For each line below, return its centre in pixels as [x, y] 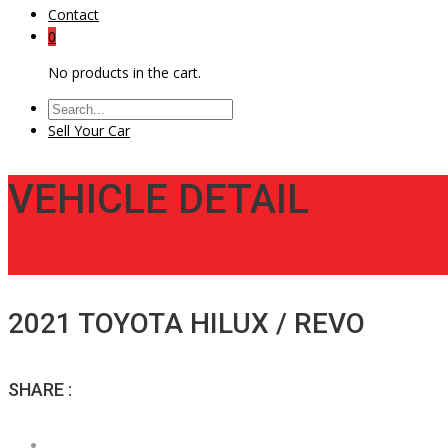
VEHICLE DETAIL [158, 200]
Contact [73, 14]
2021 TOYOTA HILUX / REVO [186, 324]
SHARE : [40, 390]
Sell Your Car [89, 130]
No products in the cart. [124, 72]
